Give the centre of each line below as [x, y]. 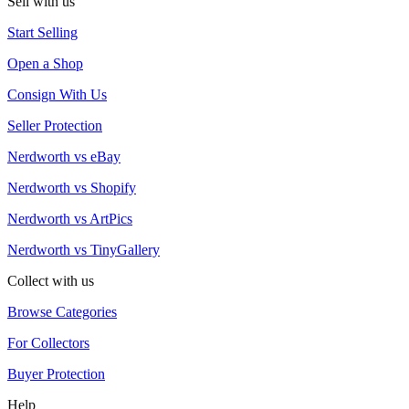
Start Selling [42, 33]
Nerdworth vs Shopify [72, 188]
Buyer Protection [56, 374]
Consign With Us [57, 95]
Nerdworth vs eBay [64, 157]
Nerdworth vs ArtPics [70, 219]
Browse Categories [62, 312]
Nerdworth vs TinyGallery [84, 250]
